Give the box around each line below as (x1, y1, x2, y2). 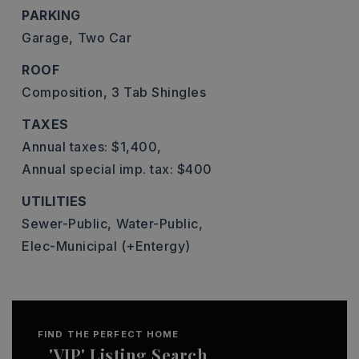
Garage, (22, 30, 74, 46)
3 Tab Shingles (111, 84, 206, 100)
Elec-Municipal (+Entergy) (22, 238, 191, 254)
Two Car (77, 30, 131, 46)
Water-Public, (115, 216, 203, 232)
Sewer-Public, (22, 216, 112, 232)
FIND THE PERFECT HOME (38, 329, 179, 340)
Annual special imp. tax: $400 (22, 161, 212, 177)
